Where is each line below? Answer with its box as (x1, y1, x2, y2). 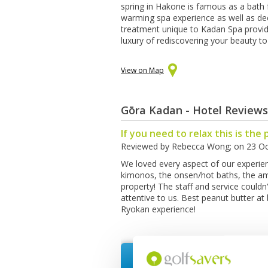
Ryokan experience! (121, 203, 196, 215)
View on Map (121, 65, 164, 75)
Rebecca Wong (172, 141, 230, 152)
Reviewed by (121, 141, 172, 152)
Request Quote (156, 249, 248, 266)
